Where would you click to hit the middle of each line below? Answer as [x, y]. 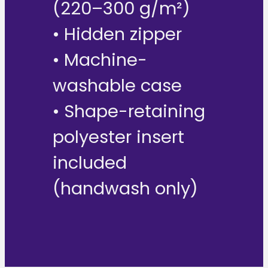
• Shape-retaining [129, 112]
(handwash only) [125, 189]
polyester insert [118, 137]
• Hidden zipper [117, 34]
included [90, 163]
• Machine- [100, 60]
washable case [117, 86]
